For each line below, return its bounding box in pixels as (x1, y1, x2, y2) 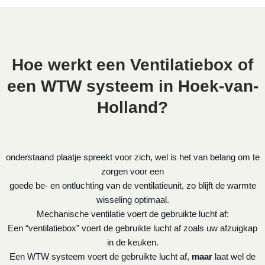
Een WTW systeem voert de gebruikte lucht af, (9, 251, 192, 261)
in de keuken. (106, 237, 159, 247)
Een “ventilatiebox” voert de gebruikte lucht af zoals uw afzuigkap (8, 223, 257, 233)
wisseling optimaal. (96, 195, 169, 205)
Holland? (97, 98, 168, 117)
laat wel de (212, 251, 256, 261)
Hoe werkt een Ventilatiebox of (12, 56, 253, 74)
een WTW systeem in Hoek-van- (7, 77, 258, 95)
